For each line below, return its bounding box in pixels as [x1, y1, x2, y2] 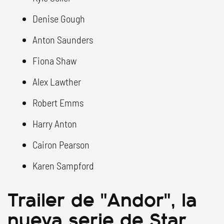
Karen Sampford [32, 159, 94, 171]
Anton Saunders [32, 33, 93, 45]
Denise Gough [32, 12, 85, 24]
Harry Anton [32, 117, 77, 129]
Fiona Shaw [32, 54, 76, 66]
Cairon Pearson [32, 138, 89, 150]
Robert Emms [32, 96, 83, 108]
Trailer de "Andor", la [7, 184, 197, 212]
